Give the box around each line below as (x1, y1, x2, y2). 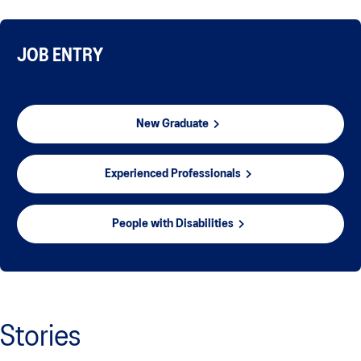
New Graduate (136, 118, 209, 131)
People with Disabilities (111, 218, 234, 230)
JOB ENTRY (17, 48, 103, 65)
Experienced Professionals (104, 168, 241, 180)
